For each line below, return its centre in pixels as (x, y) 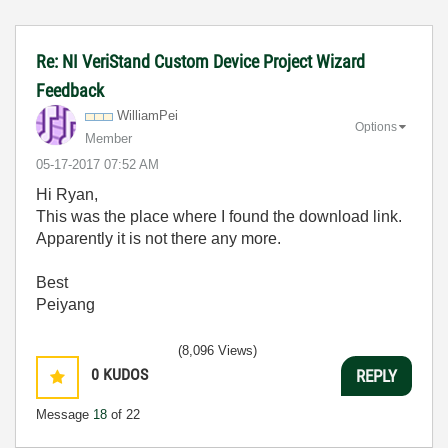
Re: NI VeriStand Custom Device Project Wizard (200, 61)
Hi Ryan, (67, 194)
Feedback (70, 90)
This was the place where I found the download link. (219, 216)
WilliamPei (147, 115)
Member (108, 138)
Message (64, 414)
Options (376, 126)
